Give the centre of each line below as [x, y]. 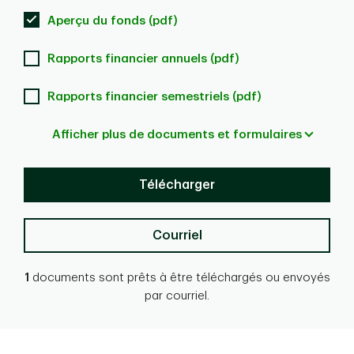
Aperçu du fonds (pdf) [113, 21]
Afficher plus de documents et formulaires [177, 135]
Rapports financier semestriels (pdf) [154, 97]
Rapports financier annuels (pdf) [143, 59]
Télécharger [177, 185]
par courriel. [177, 296]
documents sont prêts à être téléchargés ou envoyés [179, 278]
